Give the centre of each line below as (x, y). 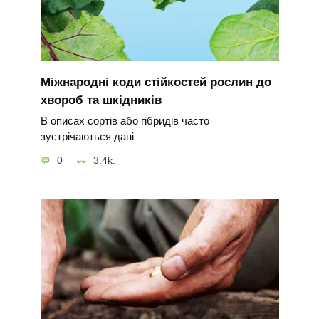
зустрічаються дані (87, 137)
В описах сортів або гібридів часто (125, 121)
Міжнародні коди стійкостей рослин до (156, 82)
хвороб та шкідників (101, 100)
